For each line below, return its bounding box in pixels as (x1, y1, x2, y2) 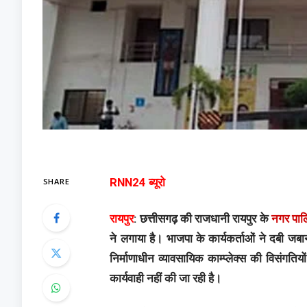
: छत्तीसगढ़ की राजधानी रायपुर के (134, 212, 271, 225)
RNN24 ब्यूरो (110, 176, 169, 190)
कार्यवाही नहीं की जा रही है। (110, 271, 225, 285)
